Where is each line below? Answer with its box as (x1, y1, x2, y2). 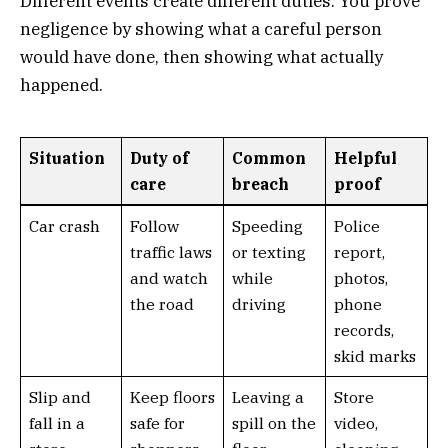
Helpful (333, 147, 397, 168)
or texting (231, 241, 306, 262)
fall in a (28, 412, 85, 433)
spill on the (231, 412, 316, 433)
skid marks (333, 345, 416, 366)
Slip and (28, 386, 91, 407)
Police (333, 215, 380, 236)
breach (231, 173, 289, 194)
